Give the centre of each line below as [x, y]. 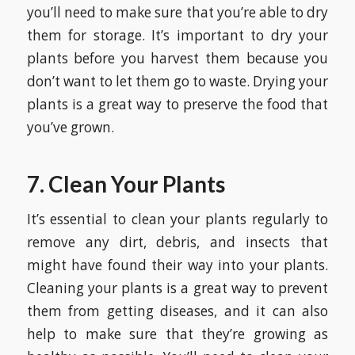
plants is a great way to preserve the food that [177, 105]
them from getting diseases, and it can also [177, 311]
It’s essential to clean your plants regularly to [177, 219]
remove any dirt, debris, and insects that [177, 242]
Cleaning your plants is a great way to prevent [177, 288]
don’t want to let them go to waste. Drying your [177, 82]
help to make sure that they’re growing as [177, 334]
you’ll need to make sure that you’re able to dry [177, 13]
